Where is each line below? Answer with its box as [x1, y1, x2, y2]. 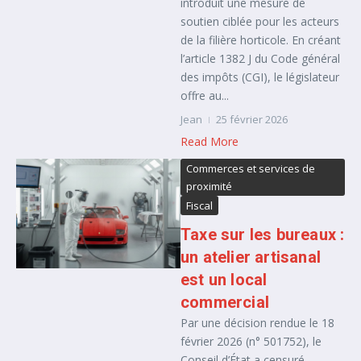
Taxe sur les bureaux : [180, 225, 345, 244]
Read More [180, 134, 239, 149]
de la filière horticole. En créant [180, 32, 341, 48]
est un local [180, 270, 268, 289]
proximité [186, 179, 232, 193]
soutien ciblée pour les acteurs [180, 14, 339, 29]
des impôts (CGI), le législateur [180, 69, 339, 85]
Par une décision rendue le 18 [180, 315, 334, 330]
